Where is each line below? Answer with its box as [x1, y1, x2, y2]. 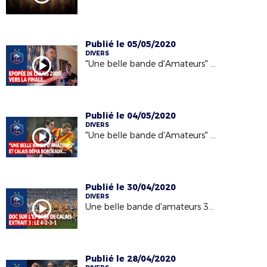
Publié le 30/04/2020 [85, 182, 176, 193]
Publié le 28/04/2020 [85, 253, 176, 264]
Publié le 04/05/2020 [85, 110, 176, 121]
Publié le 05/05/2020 [85, 39, 176, 49]
